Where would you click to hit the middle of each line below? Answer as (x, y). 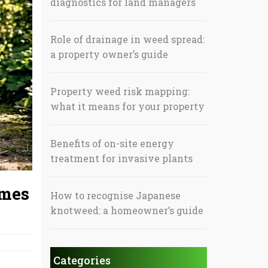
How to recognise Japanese (115, 195)
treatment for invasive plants (121, 158)
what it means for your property (127, 106)
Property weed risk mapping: (120, 91)
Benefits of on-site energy (112, 143)
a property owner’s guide (109, 54)
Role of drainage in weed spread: (127, 39)
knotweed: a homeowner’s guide (127, 210)
